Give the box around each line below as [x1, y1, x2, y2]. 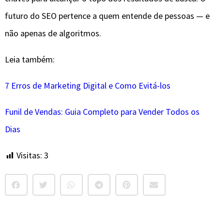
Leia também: [5, 54, 55, 65]
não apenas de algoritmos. [5, 28, 101, 39]
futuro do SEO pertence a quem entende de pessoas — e [5, 10, 210, 22]
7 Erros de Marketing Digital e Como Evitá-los [5, 80, 170, 92]
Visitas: [16, 150, 42, 161]
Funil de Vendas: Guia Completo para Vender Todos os [5, 106, 200, 118]
